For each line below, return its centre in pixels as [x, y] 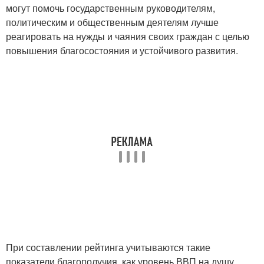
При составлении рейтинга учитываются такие [108, 247]
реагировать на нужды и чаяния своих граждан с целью [128, 36]
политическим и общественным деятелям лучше [112, 22]
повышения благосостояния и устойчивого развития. [122, 50]
